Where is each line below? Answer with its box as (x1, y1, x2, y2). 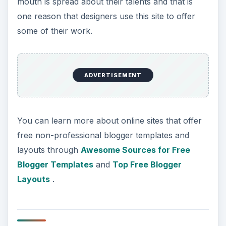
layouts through (17, 145, 81, 155)
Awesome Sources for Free (80, 145, 190, 155)
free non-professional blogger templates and (17, 130, 189, 141)
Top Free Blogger (112, 159, 182, 170)
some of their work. (17, 26, 92, 36)
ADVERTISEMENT (84, 72, 142, 79)
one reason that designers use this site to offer (17, 11, 195, 22)
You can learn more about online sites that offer (17, 116, 202, 126)
